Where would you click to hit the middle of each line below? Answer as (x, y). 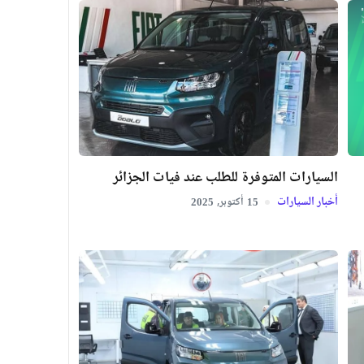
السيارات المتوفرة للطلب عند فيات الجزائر (225, 178)
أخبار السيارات (306, 203)
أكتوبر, (230, 203)
